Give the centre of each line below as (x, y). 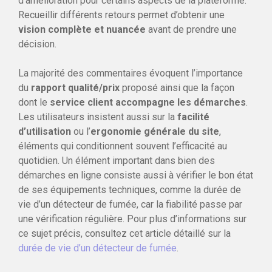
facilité (193, 117)
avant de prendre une (191, 29)
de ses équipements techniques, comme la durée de (130, 189)
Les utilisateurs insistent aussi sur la (98, 117)
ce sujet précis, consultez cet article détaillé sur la (124, 233)
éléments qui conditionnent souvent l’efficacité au (123, 146)
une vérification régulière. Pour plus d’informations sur (132, 219)
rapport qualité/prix (75, 87)
